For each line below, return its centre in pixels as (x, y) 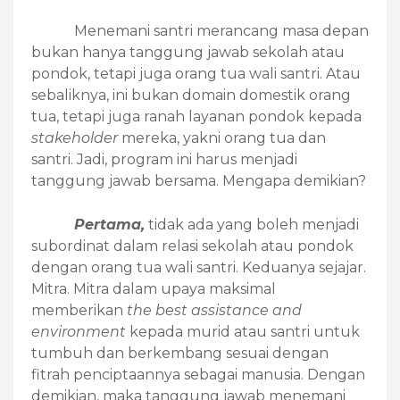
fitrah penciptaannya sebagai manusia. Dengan (198, 375)
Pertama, (109, 225)
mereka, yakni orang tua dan (224, 138)
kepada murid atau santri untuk (243, 332)
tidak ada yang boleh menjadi (252, 225)
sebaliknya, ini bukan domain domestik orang (191, 96)
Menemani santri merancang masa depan (221, 31)
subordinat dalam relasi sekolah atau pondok (192, 246)
